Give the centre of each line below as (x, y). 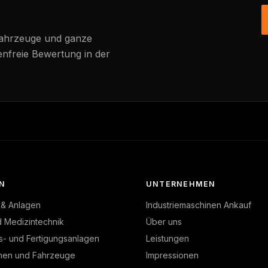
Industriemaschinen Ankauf (199, 205)
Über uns (164, 221)
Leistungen (167, 238)
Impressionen (172, 255)
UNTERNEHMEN (181, 184)
